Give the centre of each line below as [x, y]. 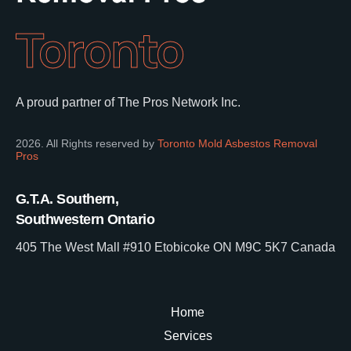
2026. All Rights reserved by [87, 143]
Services [188, 335]
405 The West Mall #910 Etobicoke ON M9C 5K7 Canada [175, 247]
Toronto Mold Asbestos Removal [237, 143]
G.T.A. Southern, [67, 199]
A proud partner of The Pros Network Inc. [128, 102]
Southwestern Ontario [85, 219]
